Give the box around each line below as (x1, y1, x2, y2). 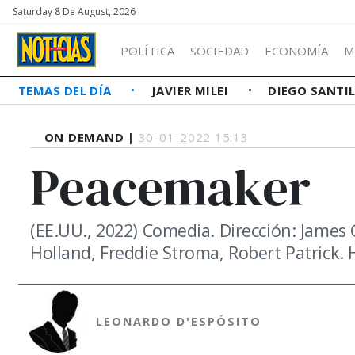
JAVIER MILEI (151, 82, 232, 98)
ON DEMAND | (44, 129, 139, 145)
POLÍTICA (120, 42, 174, 59)
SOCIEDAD (190, 42, 249, 59)
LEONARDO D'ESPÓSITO (95, 313, 261, 329)
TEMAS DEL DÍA (18, 82, 116, 98)
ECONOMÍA (265, 42, 328, 59)
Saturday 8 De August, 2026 (13, 5, 136, 18)
